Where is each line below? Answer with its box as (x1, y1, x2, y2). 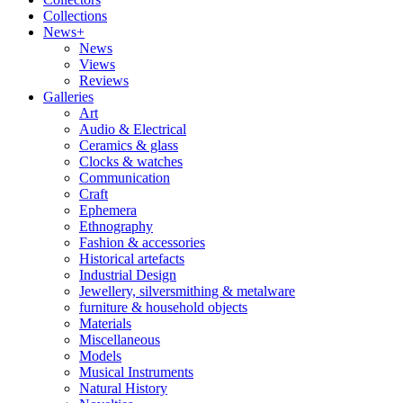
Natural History (79, 381, 167, 396)
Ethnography (79, 219, 153, 234)
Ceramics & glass (79, 138, 178, 153)
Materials (79, 316, 131, 331)
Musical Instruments (79, 364, 193, 380)
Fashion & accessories (79, 235, 205, 250)
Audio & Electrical (79, 121, 186, 137)
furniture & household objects (79, 300, 247, 315)
